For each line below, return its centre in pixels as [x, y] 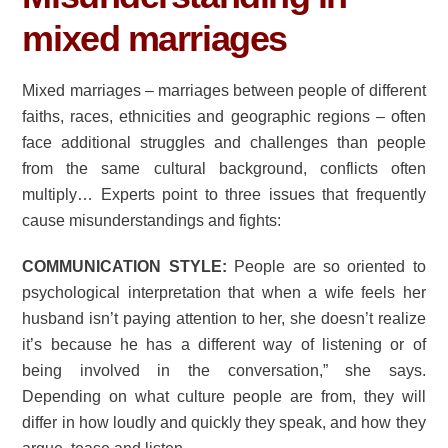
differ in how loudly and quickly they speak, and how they [224, 423]
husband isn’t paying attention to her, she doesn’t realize [224, 319]
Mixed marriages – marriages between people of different [224, 90]
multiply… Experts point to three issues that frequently [224, 194]
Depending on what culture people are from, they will [224, 397]
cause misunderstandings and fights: [152, 220]
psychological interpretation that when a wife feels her [224, 293]
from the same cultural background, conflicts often [224, 168]
